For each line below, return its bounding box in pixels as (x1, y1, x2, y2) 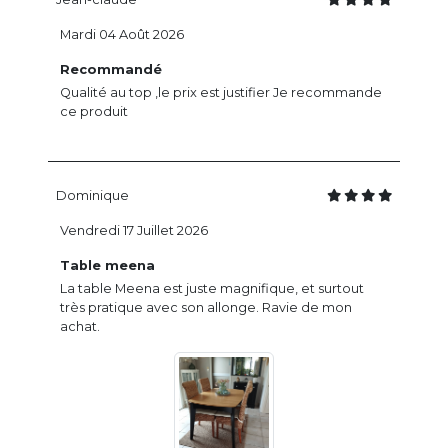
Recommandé (60, 62, 162, 78)
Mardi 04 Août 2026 (60, 27, 184, 43)
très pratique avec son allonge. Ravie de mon (60, 300, 352, 316)
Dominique (56, 188, 129, 204)
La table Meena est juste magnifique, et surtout (60, 281, 364, 297)
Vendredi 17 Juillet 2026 (60, 223, 208, 239)
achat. (60, 319, 100, 335)
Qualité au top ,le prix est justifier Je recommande (60, 85, 382, 101)
